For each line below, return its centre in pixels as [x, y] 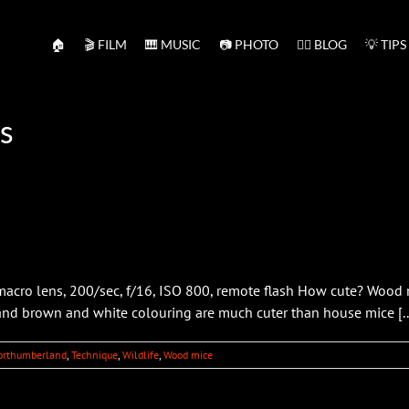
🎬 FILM [105, 44]
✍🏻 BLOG [322, 44]
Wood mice [188, 355]
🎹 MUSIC [173, 44]
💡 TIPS [386, 44]
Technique [94, 355]
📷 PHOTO [249, 44]
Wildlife [141, 355]
